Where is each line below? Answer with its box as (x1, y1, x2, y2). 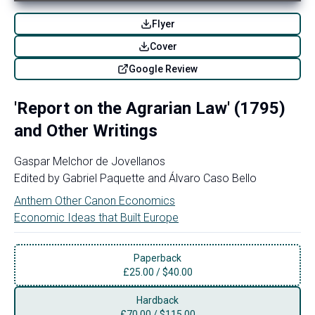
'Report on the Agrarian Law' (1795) (14, 98, 285, 118)
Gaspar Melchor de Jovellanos (14, 154, 165, 168)
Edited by (14, 171, 60, 185)
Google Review (129, 63, 198, 75)
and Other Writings (14, 120, 157, 141)
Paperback (134, 252, 181, 264)
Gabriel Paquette (63, 171, 145, 185)
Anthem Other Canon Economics (14, 193, 175, 207)
